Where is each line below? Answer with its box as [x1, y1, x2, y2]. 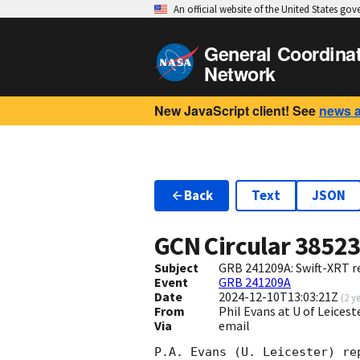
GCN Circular [154, 230, 295, 263]
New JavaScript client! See [154, 101, 316, 120]
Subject [154, 260, 198, 276]
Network [204, 60, 276, 87]
